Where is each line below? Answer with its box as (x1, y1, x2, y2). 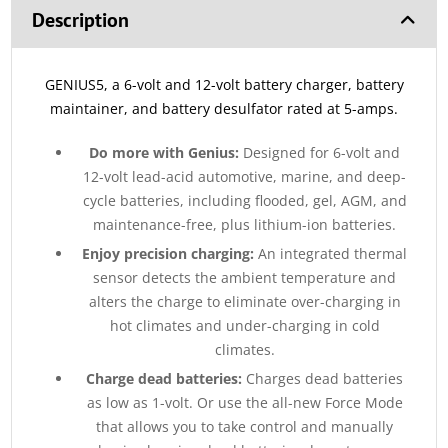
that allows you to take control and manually (96, 417, 393, 437)
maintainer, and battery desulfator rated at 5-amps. (50, 99, 398, 119)
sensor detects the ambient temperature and (93, 268, 396, 288)
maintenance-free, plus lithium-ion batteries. (93, 215, 396, 235)
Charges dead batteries (246, 369, 403, 389)
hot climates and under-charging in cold (109, 316, 380, 336)
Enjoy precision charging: (82, 244, 258, 264)
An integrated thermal (258, 244, 407, 264)
